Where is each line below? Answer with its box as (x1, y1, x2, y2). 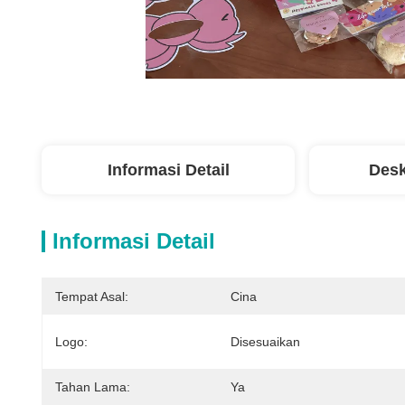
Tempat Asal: (55, 289, 128, 304)
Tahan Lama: (55, 380, 130, 394)
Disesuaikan (231, 334, 300, 349)
